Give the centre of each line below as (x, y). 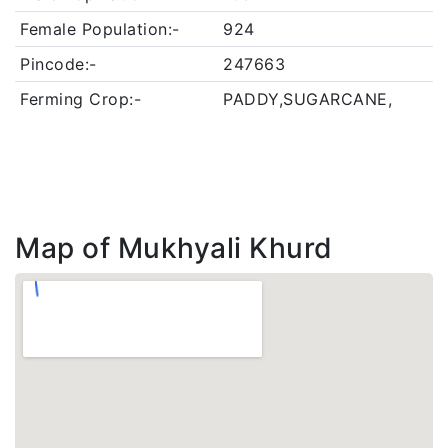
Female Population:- (100, 29)
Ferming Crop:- (80, 99)
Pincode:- (58, 64)
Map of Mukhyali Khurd (174, 248)
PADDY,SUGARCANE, (307, 99)
